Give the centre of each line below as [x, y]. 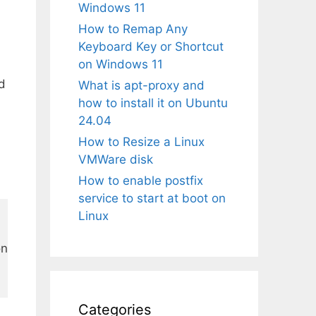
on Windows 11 [121, 64]
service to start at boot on [152, 198]
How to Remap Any [133, 29]
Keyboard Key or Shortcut [151, 47]
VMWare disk [116, 159]
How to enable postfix [141, 181]
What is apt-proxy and [141, 85]
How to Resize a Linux [141, 142]
